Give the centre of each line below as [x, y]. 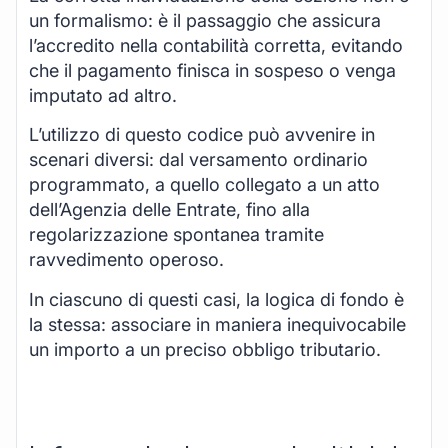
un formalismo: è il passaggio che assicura [205, 20]
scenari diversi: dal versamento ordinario [198, 160]
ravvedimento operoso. [126, 260]
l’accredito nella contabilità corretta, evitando [216, 45]
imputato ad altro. [103, 95]
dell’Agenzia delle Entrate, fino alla [169, 210]
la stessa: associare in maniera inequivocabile [217, 324]
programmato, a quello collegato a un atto [204, 185]
